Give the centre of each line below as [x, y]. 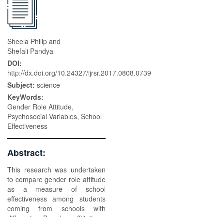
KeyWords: [26, 97]
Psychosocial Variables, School [54, 116]
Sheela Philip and [34, 41]
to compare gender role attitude [56, 179]
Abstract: [28, 153]
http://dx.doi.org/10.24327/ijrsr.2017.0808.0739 [79, 73]
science [48, 85]
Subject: [22, 85]
